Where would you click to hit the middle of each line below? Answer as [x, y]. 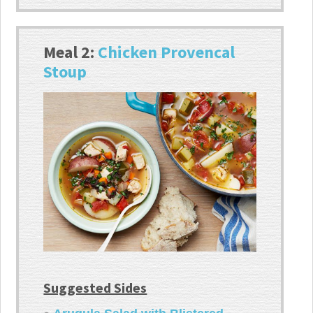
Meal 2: [71, 52]
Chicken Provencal [167, 52]
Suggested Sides [95, 287]
